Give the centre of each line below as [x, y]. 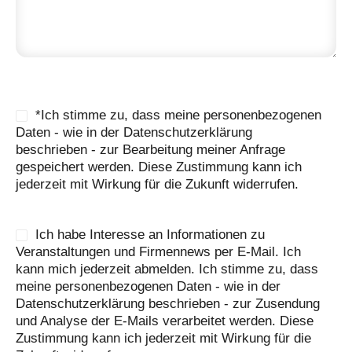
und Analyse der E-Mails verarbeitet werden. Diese [165, 321]
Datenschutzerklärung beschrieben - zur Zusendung [168, 304]
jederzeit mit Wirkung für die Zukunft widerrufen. [157, 185]
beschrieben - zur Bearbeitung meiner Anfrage [150, 150]
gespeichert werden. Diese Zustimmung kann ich [159, 167]
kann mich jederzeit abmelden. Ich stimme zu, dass [167, 269]
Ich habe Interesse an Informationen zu [150, 235]
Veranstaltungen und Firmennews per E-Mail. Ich [158, 252]
